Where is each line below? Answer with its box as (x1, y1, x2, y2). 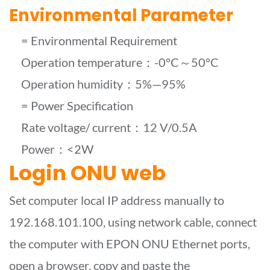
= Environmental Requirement (21, 33, 177, 48)
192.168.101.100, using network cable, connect (9, 214, 257, 229)
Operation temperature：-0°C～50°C (21, 54, 219, 69)
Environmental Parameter (9, 3, 233, 27)
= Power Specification (21, 98, 133, 113)
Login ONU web (9, 158, 166, 187)
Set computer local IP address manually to (9, 192, 224, 207)
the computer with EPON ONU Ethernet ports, (9, 236, 250, 251)
